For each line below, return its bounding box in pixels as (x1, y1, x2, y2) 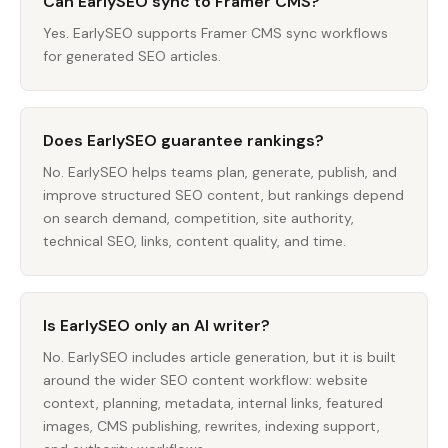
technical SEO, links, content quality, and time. (43, 232, 346, 250)
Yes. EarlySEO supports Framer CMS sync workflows (43, 24, 388, 42)
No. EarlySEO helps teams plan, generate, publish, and (43, 163, 397, 181)
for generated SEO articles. (43, 47, 221, 65)
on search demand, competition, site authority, (43, 209, 354, 227)
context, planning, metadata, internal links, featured (43, 394, 383, 412)
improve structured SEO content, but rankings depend (43, 186, 404, 204)
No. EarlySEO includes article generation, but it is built (43, 348, 396, 366)
